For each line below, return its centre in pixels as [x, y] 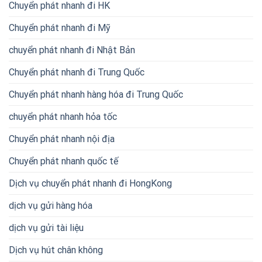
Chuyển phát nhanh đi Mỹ [60, 27]
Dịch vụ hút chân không [56, 250]
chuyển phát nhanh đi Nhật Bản [72, 50]
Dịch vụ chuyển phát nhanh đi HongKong [90, 183]
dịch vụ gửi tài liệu [46, 227]
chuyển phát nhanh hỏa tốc [63, 116]
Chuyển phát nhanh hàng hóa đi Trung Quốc [96, 94]
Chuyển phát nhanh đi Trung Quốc [77, 72]
